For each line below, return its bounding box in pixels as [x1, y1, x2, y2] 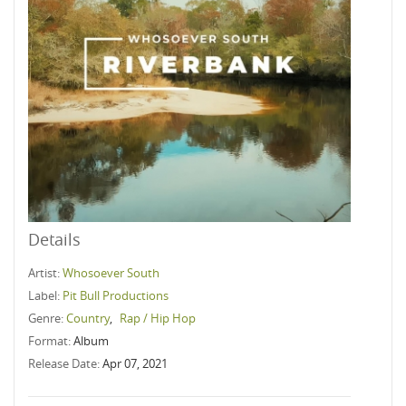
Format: [28, 333, 73, 349]
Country [66, 310, 110, 326]
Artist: [28, 265, 63, 281]
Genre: [28, 310, 66, 326]
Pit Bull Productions [63, 287, 169, 304]
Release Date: [28, 355, 102, 372]
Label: [28, 287, 63, 304]
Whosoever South [63, 265, 159, 281]
